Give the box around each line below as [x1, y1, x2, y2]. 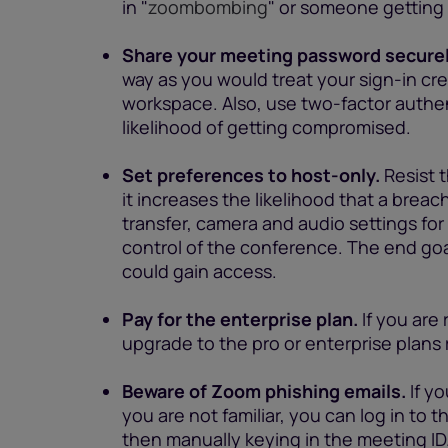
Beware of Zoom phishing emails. [122, 379, 406, 403]
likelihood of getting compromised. [122, 115, 411, 139]
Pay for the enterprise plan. [122, 307, 358, 331]
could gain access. [122, 259, 277, 283]
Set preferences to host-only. [122, 163, 380, 187]
